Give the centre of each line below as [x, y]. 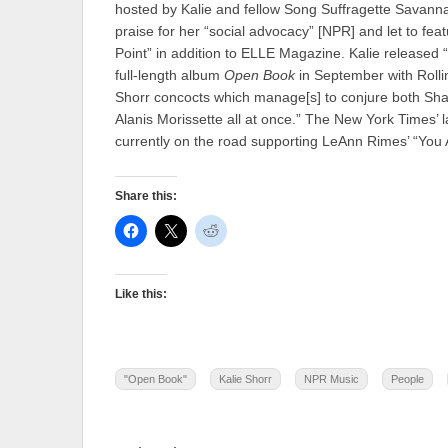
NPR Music [331, 379]
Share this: [146, 195]
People [407, 379]
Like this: [141, 294]
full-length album [169, 76]
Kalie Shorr [245, 379]
